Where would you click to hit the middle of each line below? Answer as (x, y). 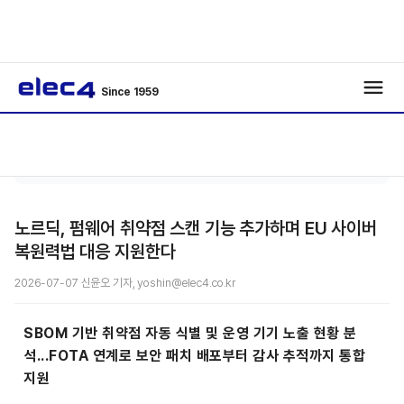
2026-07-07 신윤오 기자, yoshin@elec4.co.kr (125, 283)
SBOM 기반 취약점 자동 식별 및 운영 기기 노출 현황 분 (190, 333)
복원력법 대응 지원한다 (95, 252)
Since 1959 (130, 92)
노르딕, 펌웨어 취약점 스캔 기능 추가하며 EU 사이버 (196, 228)
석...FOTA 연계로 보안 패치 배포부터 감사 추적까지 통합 (194, 356)
